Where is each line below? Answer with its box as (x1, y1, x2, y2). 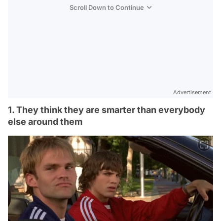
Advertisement (173, 89, 211, 96)
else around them (8, 116, 82, 127)
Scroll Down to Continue (70, 3, 144, 11)
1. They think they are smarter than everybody (8, 105, 205, 115)
